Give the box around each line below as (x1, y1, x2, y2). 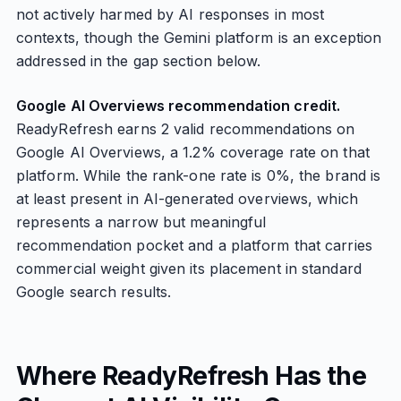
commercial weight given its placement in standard (15, 260, 362, 277)
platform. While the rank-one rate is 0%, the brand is (15, 166, 381, 184)
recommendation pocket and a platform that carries (15, 236, 372, 254)
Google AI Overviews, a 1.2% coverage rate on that (15, 143, 370, 161)
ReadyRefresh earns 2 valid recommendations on (15, 120, 355, 138)
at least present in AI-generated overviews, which (15, 190, 358, 208)
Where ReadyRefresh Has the (15, 361, 367, 391)
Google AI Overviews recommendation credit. (15, 97, 341, 115)
